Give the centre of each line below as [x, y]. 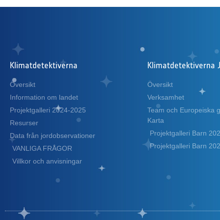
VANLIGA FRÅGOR [42, 149]
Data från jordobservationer [53, 136]
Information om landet [44, 97]
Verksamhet [166, 97]
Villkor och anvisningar [47, 161]
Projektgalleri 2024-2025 [48, 110]
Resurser [24, 123]
